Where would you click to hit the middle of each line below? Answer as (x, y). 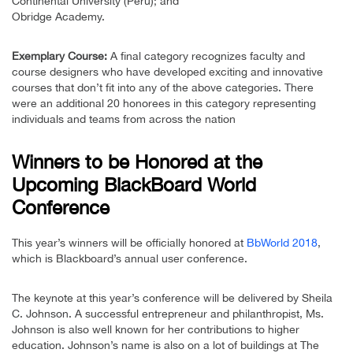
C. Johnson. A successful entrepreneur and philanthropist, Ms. (168, 314)
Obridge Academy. (58, 17)
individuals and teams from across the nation (124, 119)
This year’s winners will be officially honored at (129, 243)
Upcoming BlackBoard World (134, 185)
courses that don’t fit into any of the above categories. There (163, 88)
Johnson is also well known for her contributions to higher (156, 330)
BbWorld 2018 (282, 243)
